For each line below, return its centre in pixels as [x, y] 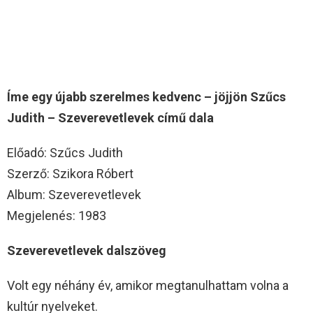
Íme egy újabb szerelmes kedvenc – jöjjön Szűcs [146, 96]
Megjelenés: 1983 [57, 215]
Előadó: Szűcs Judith [65, 152]
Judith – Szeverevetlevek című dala [110, 117]
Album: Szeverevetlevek [74, 194]
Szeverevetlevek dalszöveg [87, 250]
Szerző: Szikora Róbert [70, 173]
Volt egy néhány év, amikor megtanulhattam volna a [148, 285]
